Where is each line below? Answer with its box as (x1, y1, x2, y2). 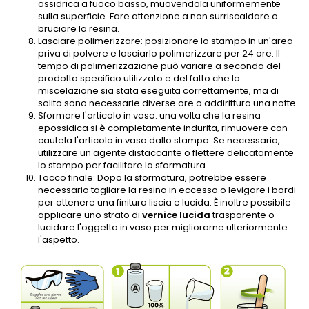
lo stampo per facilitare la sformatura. (38, 159, 208, 172)
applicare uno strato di (38, 208, 142, 221)
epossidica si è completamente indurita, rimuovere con (38, 121, 288, 134)
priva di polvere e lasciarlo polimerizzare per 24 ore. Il (38, 47, 280, 60)
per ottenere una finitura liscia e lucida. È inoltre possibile (38, 196, 291, 209)
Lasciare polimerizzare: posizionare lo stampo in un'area (38, 34, 293, 48)
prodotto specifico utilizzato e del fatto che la (38, 72, 240, 85)
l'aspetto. (38, 233, 79, 246)
